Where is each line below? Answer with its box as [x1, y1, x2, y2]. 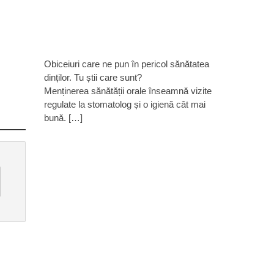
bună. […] [44, 113, 83, 123]
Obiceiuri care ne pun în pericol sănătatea [44, 59, 210, 69]
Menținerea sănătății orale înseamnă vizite [44, 86, 212, 96]
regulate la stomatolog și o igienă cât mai [44, 99, 206, 109]
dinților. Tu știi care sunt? [44, 72, 143, 83]
